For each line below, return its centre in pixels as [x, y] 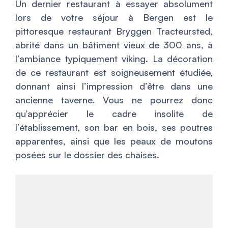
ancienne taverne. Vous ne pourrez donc [114, 99]
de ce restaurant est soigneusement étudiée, [114, 72]
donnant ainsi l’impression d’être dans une [114, 86]
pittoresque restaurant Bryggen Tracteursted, [114, 31]
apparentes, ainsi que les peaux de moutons [114, 141]
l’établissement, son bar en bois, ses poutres [114, 127]
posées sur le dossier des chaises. [87, 154]
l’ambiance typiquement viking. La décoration [114, 58]
